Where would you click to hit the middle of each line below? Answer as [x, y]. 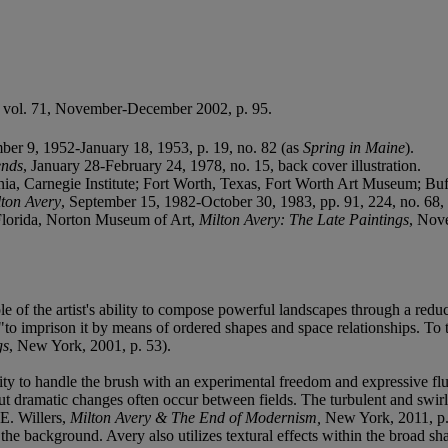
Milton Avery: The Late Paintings [304, 219]
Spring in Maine [354, 147]
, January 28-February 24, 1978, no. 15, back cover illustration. [222, 165]
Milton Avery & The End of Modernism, [197, 417]
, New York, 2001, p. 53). [90, 345]
